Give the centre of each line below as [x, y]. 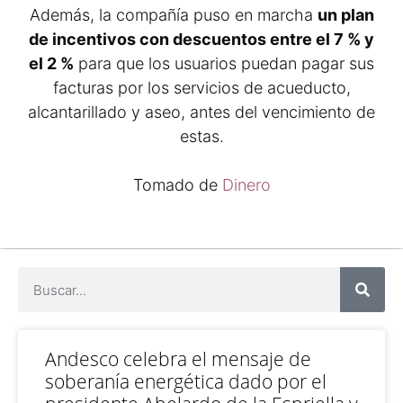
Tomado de [177, 185]
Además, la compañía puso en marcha [173, 15]
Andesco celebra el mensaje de [178, 359]
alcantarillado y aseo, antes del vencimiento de [201, 112]
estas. [201, 136]
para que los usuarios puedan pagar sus [224, 63]
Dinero [246, 185]
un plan [345, 15]
